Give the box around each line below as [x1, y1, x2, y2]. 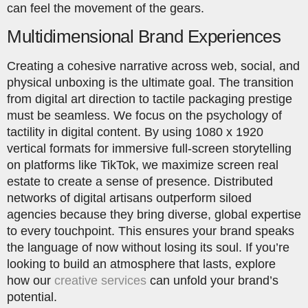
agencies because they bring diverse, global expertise [7, 207, 301, 221]
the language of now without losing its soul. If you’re [7, 240, 289, 254]
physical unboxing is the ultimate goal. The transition [7, 75, 294, 89]
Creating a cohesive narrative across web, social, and [7, 58, 300, 73]
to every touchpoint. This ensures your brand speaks [7, 223, 294, 238]
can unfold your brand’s [146, 273, 278, 287]
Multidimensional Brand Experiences [7, 25, 280, 47]
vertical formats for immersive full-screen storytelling [7, 141, 291, 155]
